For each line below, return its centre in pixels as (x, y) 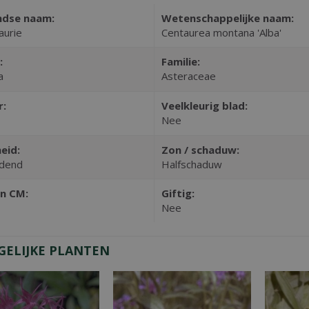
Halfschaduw (191, 165)
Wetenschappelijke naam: (227, 18)
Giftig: (178, 193)
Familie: (180, 62)
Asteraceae (188, 76)
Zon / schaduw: (200, 150)
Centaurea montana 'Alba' (221, 33)
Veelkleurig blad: (204, 106)
